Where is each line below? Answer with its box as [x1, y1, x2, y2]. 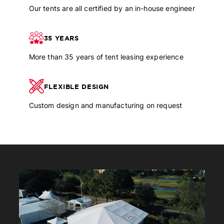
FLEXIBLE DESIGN [43, 83, 109, 90]
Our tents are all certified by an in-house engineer [28, 4, 195, 12]
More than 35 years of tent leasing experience [28, 53, 183, 61]
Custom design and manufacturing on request [28, 101, 182, 109]
